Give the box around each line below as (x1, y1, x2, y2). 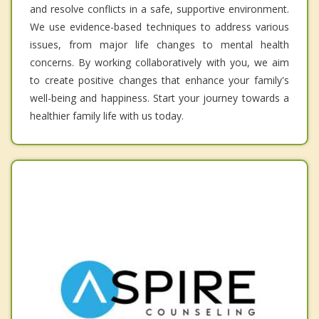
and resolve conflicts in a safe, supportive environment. (30, 1, 289, 16)
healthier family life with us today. (30, 108, 184, 122)
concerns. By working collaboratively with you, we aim (30, 55, 289, 69)
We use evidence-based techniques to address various (30, 19, 289, 33)
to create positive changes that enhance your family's (30, 73, 289, 87)
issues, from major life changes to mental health (30, 37, 289, 51)
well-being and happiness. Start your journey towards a (30, 90, 289, 105)
